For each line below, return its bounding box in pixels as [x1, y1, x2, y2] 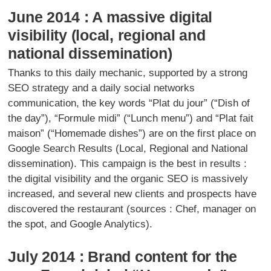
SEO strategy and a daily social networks [8, 82, 195, 94]
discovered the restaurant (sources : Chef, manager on [8, 203, 256, 215]
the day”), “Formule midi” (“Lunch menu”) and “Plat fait [8, 112, 254, 124]
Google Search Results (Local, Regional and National [8, 142, 249, 154]
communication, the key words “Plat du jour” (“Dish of [8, 97, 250, 109]
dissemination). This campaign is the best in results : [8, 157, 247, 169]
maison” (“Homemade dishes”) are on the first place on [8, 127, 256, 139]
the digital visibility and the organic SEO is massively [8, 172, 249, 184]
